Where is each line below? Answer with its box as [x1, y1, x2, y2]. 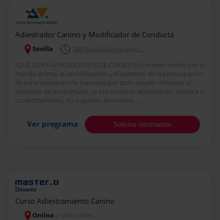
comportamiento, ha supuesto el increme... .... [15, 96, 145, 105]
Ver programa [27, 119, 78, 129]
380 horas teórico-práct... [73, 44, 145, 54]
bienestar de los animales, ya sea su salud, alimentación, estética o [15, 87, 204, 96]
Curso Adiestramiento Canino [15, 195, 114, 206]
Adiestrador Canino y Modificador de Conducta [15, 29, 174, 40]
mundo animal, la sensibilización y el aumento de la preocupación [15, 69, 203, 79]
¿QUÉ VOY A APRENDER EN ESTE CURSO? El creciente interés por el [15, 60, 205, 70]
